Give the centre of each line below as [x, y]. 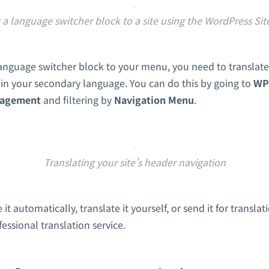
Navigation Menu [154, 99]
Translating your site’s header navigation [134, 162]
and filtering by [77, 99]
